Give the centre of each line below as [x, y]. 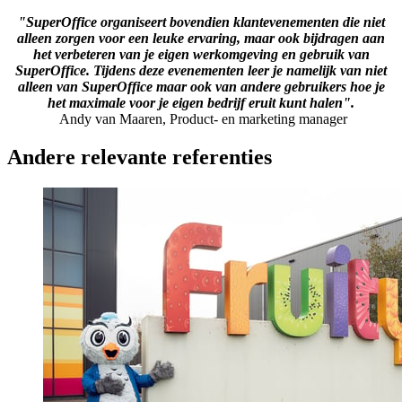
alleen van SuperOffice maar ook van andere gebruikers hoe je [201, 87]
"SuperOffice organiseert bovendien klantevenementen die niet [201, 22]
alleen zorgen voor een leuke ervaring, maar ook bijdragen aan [201, 39]
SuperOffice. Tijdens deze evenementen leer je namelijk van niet [201, 71]
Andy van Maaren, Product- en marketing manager [203, 119]
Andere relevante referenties [140, 157]
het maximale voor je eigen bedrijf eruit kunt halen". [201, 103]
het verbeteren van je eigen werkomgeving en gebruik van [201, 55]
